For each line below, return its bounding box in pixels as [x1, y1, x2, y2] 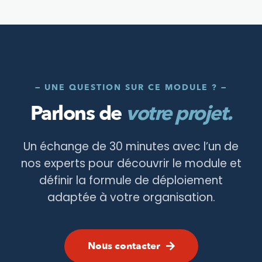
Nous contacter [87, 239, 160, 253]
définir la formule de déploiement [39, 172, 223, 188]
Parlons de [30, 99, 126, 127]
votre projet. [126, 99, 232, 127]
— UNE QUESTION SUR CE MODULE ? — [35, 81, 227, 93]
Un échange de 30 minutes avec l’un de [23, 138, 239, 154]
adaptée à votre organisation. [47, 189, 215, 205]
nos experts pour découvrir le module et [20, 155, 242, 171]
